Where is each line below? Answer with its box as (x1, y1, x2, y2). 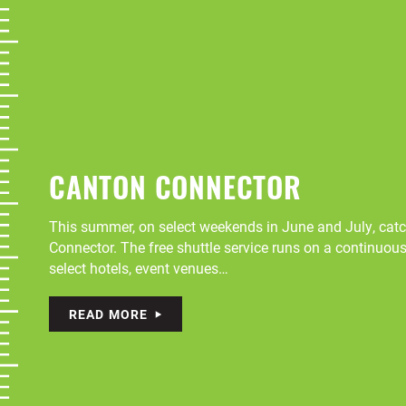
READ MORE (69, 304, 149, 323)
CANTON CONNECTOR (49, 177, 302, 207)
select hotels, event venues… (49, 257, 228, 277)
